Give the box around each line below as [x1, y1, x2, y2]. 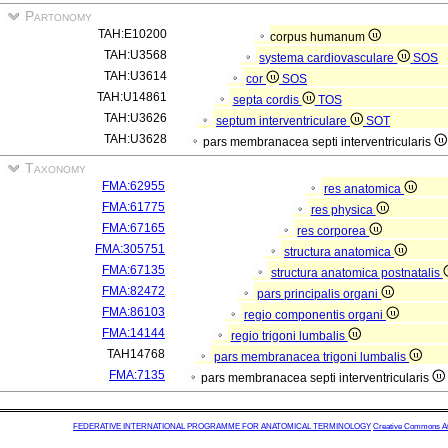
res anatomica [324, 182, 404, 196]
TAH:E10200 [98, 27, 167, 41]
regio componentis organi [244, 308, 386, 322]
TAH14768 [107, 347, 165, 361]
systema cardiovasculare [259, 51, 398, 65]
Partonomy [21, 8, 92, 24]
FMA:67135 [102, 263, 165, 277]
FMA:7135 [109, 368, 165, 382]
